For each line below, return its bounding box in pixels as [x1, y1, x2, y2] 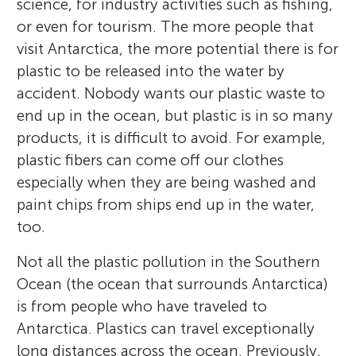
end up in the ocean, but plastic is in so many [17, 106, 334, 126]
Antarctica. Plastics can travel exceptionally [17, 319, 315, 339]
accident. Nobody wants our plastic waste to [17, 84, 326, 103]
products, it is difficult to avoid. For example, [17, 129, 327, 148]
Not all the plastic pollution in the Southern [17, 253, 321, 272]
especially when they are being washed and [17, 173, 317, 192]
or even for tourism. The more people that [17, 17, 315, 37]
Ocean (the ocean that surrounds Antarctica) [17, 275, 329, 294]
